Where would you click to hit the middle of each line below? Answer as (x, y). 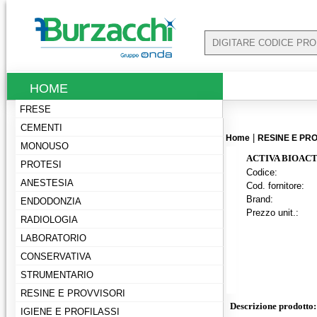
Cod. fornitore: (275, 186)
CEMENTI (41, 128)
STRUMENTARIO (57, 275)
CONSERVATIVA (56, 257)
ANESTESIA (47, 183)
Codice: (262, 172)
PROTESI (41, 165)
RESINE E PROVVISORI (73, 293)
